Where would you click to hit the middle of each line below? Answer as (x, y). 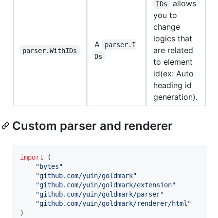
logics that (173, 38)
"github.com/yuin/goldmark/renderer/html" (113, 203)
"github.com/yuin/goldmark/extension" (106, 185)
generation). (175, 97)
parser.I (120, 45)
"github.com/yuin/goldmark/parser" (100, 194)
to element (173, 62)
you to (165, 15)
